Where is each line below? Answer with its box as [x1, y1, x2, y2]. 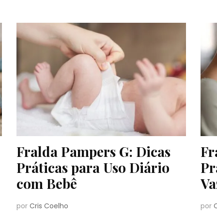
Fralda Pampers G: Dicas [16, 142, 170, 160]
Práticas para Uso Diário [16, 158, 170, 176]
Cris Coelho [29, 201, 68, 211]
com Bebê [16, 174, 77, 192]
